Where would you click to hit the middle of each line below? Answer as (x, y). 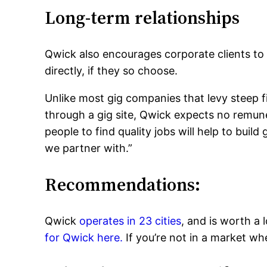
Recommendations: (123, 185)
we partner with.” (89, 148)
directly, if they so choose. (111, 71)
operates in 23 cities (131, 221)
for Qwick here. (84, 238)
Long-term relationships (142, 18)
